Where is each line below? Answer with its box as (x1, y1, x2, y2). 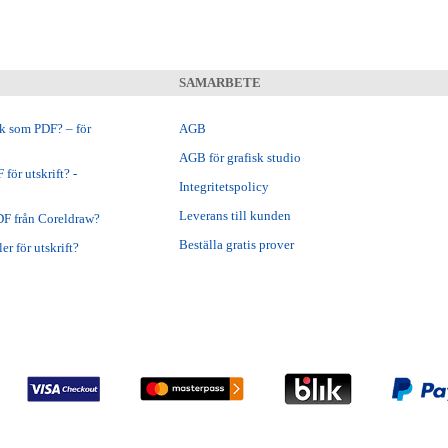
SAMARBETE (179, 74, 262, 90)
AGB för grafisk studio (179, 149, 302, 165)
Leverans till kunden (179, 207, 292, 223)
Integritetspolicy (179, 178, 270, 194)
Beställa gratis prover (179, 236, 295, 252)
